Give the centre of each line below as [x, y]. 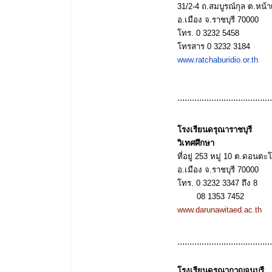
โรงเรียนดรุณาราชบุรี [215, 129]
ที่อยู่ [186, 156]
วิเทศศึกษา [196, 143]
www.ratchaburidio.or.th [220, 59]
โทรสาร [192, 46]
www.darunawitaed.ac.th [221, 209]
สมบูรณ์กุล [228, 6]
